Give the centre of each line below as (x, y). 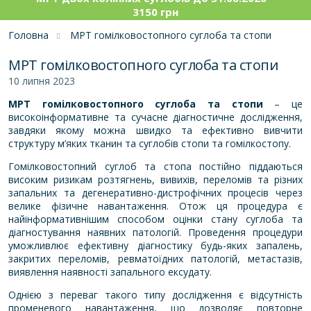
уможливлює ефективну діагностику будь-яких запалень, (155, 245)
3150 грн (155, 11)
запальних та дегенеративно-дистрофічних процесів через (155, 192)
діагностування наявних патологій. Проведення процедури (155, 232)
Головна (28, 35)
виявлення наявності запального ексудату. (110, 271)
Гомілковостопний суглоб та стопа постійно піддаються (155, 166)
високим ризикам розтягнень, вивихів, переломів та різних (155, 179)
